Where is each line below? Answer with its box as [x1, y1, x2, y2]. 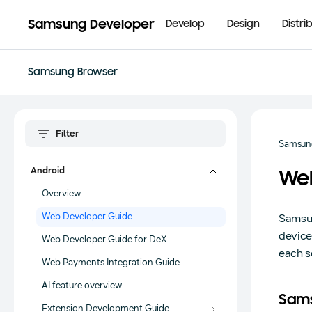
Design [227, 19, 260, 30]
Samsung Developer [28, 17, 155, 32]
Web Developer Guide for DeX [42, 234, 167, 245]
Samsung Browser [28, 67, 118, 78]
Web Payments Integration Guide [42, 257, 180, 268]
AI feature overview [42, 280, 122, 291]
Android [31, 165, 65, 176]
